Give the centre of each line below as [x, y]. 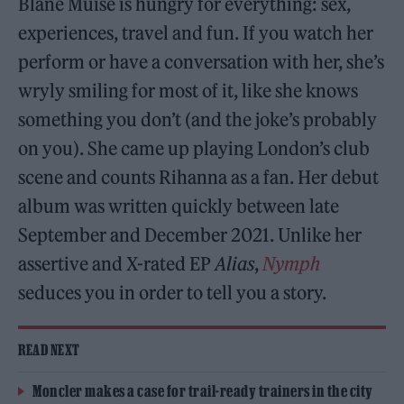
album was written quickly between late [179, 207]
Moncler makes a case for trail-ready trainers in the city [203, 391]
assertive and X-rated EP [117, 264]
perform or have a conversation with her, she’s [202, 62]
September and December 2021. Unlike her [190, 235]
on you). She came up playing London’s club [194, 149]
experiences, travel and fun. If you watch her [196, 33]
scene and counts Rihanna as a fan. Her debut [199, 178]
